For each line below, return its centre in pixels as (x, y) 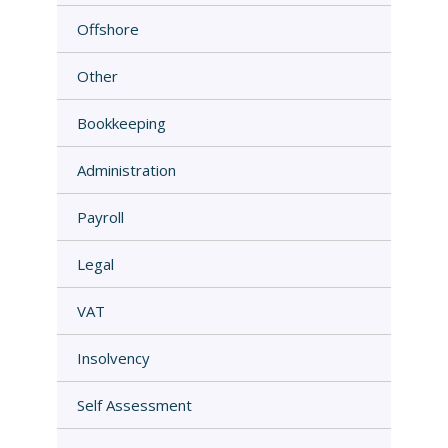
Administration (126, 169)
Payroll (100, 216)
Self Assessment (134, 404)
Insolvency (113, 357)
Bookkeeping (121, 122)
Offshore (107, 28)
